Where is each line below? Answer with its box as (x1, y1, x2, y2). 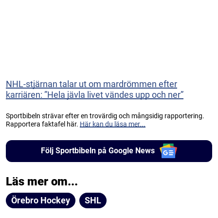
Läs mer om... (6, 174, 78, 188)
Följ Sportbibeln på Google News (40, 146, 155, 156)
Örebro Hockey (11, 195, 70, 205)
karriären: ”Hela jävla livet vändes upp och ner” (6, 89, 183, 100)
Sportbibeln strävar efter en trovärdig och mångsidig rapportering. (6, 111, 204, 120)
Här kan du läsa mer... (80, 120, 145, 128)
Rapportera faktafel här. (6, 120, 80, 128)
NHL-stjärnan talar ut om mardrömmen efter (6, 78, 177, 89)
